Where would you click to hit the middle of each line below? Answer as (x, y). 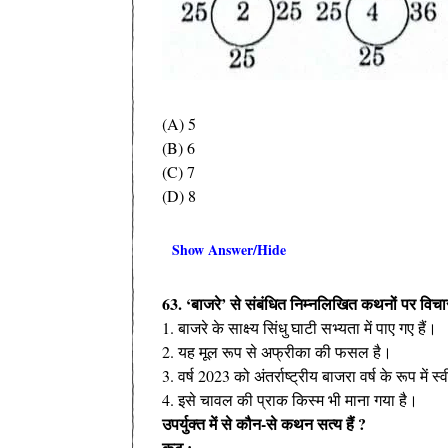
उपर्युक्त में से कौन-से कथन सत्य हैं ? (264, 423)
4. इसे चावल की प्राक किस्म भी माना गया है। (290, 399)
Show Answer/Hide (229, 249)
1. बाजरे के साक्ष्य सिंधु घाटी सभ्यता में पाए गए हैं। (299, 327)
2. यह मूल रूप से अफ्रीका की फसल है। (277, 351)
